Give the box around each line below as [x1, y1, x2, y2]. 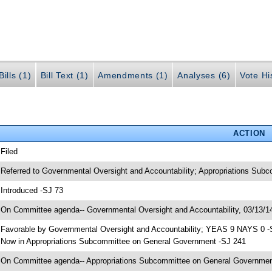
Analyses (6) [177, 70, 231, 80]
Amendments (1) [98, 70, 168, 80]
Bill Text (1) [40, 70, 89, 80]
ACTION [233, 128, 265, 138]
